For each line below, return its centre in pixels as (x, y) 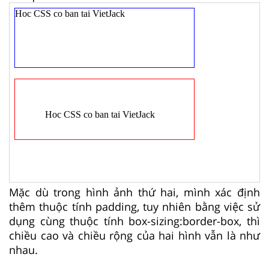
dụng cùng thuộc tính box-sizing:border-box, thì (134, 221)
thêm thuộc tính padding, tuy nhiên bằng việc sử (134, 206)
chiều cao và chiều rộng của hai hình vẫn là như (134, 235)
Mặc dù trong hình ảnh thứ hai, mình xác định (134, 192)
